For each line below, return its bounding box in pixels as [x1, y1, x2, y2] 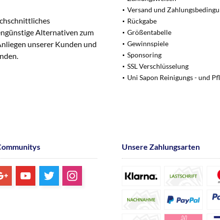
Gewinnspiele [127, 39, 168, 48]
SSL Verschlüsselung [127, 62, 189, 70]
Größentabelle [127, 28, 171, 36]
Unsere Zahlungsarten [122, 142, 200, 151]
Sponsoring [127, 51, 162, 59]
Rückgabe [127, 17, 157, 25]
